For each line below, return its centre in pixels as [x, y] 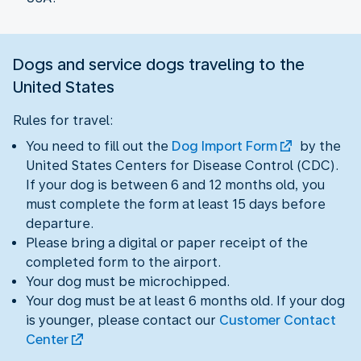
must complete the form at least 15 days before [176, 204]
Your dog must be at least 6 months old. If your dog [185, 301]
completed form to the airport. [123, 262]
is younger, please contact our [122, 320]
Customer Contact [278, 320]
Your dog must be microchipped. [128, 281]
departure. [60, 223]
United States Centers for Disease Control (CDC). [182, 165]
